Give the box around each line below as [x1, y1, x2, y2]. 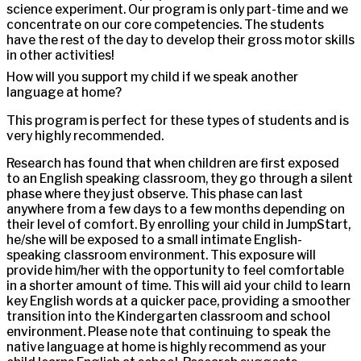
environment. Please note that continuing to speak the [6, 324, 330, 340]
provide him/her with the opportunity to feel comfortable [6, 263, 344, 279]
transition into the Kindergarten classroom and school [6, 309, 330, 325]
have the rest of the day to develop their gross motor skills [6, 32, 355, 48]
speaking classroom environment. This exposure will [6, 247, 316, 263]
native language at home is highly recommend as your [6, 339, 326, 355]
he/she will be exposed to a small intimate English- [6, 232, 302, 248]
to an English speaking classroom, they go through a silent [6, 171, 353, 187]
